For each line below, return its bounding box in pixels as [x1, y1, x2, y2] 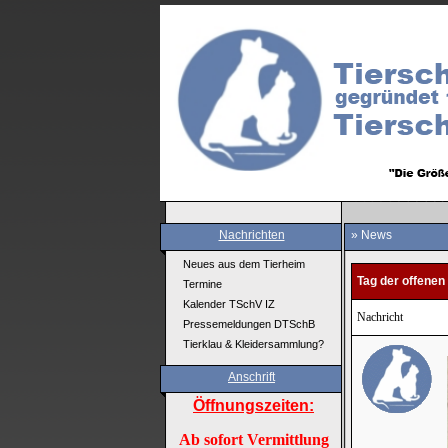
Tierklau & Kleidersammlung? [183, 338, 324, 350]
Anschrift [228, 370, 275, 384]
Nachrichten [218, 228, 285, 242]
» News [351, 228, 392, 242]
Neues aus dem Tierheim [183, 258, 305, 270]
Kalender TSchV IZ [183, 298, 275, 310]
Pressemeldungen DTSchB [183, 318, 315, 330]
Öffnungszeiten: [193, 397, 314, 414]
